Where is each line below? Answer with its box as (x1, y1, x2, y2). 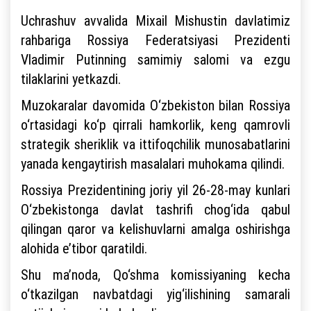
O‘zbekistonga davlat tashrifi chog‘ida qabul (21, 200, 290, 218)
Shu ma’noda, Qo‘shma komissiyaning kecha (21, 265, 290, 283)
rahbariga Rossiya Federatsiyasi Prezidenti (21, 31, 290, 49)
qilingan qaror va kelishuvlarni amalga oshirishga (21, 219, 290, 237)
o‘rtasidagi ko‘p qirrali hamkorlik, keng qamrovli (21, 115, 290, 133)
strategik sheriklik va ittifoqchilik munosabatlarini (21, 135, 290, 153)
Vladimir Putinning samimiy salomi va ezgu (21, 50, 290, 68)
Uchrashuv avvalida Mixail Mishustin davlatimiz (21, 11, 290, 29)
